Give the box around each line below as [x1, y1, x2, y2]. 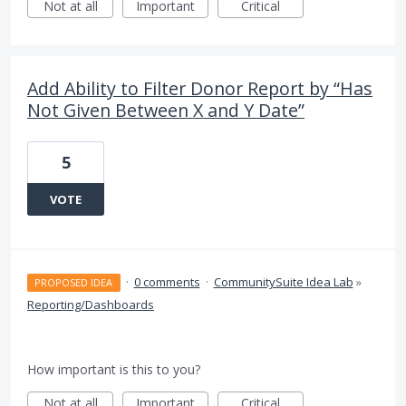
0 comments [133, 274, 200, 291]
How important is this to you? [27, 361, 200, 379]
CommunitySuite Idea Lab [213, 274, 353, 291]
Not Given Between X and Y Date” [27, 98, 304, 123]
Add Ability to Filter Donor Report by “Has [27, 76, 372, 101]
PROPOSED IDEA [34, 275, 113, 290]
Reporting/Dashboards [27, 296, 154, 314]
